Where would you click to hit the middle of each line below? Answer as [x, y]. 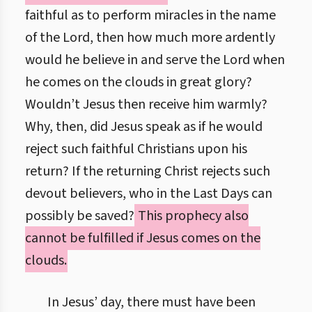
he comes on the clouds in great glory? [139, 82]
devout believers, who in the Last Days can [149, 194]
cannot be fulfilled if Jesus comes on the [143, 238]
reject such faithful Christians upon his [136, 149]
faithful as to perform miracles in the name [150, 15]
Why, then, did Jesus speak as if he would [144, 127]
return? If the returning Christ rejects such [148, 171]
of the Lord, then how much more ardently [150, 38]
